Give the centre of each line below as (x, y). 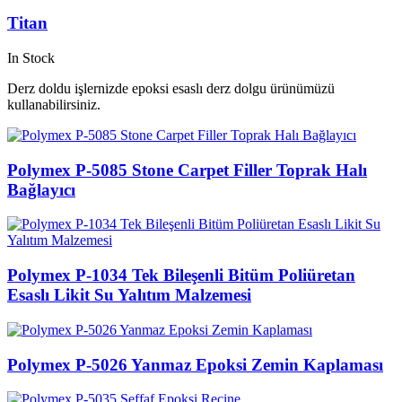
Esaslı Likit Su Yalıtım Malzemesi (129, 295)
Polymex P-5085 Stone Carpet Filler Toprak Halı (187, 170)
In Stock (31, 58)
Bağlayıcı (41, 189)
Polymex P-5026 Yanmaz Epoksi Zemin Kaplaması (195, 364)
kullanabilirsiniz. (54, 105)
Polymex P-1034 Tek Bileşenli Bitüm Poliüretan (181, 275)
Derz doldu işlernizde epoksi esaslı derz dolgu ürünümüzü (171, 88)
